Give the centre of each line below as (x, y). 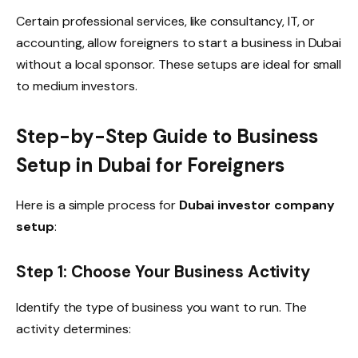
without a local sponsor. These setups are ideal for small (179, 64)
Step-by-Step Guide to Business (167, 137)
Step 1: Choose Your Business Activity (163, 272)
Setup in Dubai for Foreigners (150, 165)
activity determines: (74, 328)
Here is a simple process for (97, 205)
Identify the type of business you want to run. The (161, 307)
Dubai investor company (257, 205)
